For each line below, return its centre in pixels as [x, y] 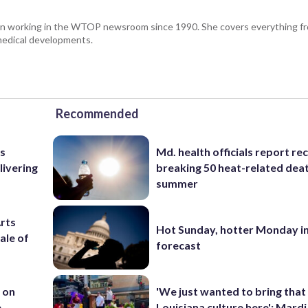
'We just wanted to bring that [231, 291]
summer [177, 184]
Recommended [97, 113]
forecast [179, 245]
